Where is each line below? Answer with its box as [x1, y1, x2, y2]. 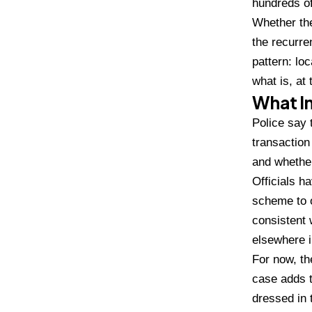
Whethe [252, 15, 292, 29]
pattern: [252, 54, 295, 68]
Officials [252, 174, 299, 188]
